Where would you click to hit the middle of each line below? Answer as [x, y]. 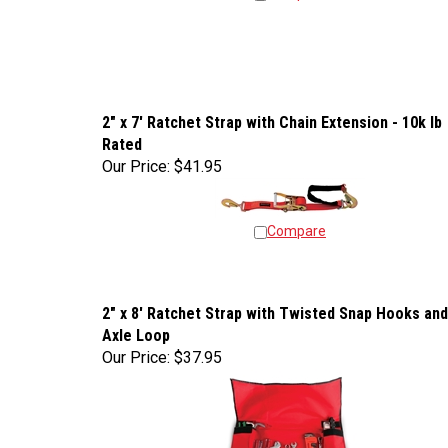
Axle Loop [136, 330]
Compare [296, 226]
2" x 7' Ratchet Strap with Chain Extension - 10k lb [272, 117]
